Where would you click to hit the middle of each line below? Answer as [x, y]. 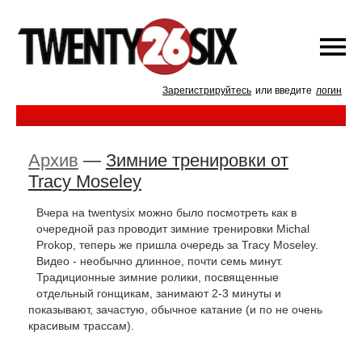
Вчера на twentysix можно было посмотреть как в [166, 213]
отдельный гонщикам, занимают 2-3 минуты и [159, 293]
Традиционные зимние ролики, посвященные [158, 277]
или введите [284, 90]
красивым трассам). [81, 326]
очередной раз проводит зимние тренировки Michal [173, 229]
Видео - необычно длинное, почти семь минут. [160, 261]
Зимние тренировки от [197, 160]
